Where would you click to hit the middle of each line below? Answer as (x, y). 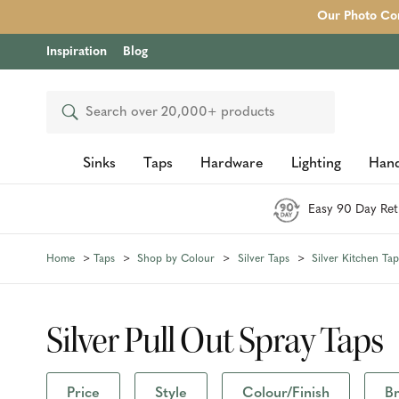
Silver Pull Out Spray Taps (215, 340)
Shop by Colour (176, 259)
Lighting (316, 164)
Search (80, 113)
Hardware (232, 164)
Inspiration (77, 52)
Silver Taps (263, 259)
